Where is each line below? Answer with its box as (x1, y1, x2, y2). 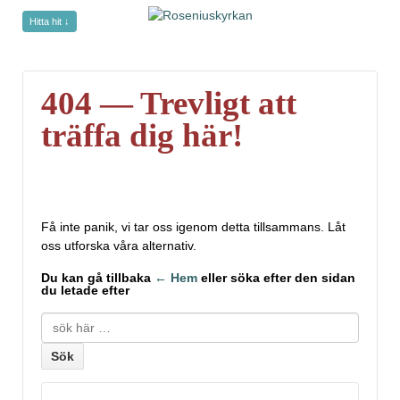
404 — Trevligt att (41, 85, 296, 122)
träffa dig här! (41, 117, 243, 154)
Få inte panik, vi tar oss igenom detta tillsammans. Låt (41, 219, 346, 234)
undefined (31, 31, 86, 46)
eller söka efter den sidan (197, 270, 355, 285)
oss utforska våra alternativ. (41, 237, 196, 253)
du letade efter (41, 282, 129, 297)
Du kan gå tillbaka (41, 270, 154, 285)
